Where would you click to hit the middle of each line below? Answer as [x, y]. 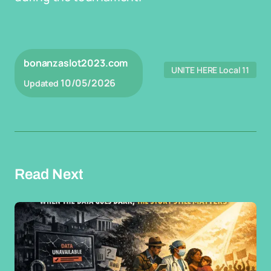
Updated [41, 83]
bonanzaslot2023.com [76, 63]
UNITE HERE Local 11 [210, 70]
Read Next [49, 174]
